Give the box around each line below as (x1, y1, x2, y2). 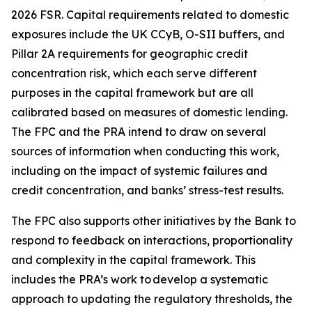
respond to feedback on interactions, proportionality (11, 233, 292, 247)
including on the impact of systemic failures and (11, 164, 267, 178)
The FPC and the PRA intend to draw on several (11, 125, 266, 139)
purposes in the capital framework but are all (11, 86, 253, 100)
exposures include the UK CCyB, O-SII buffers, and (11, 27, 285, 41)
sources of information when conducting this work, (11, 144, 279, 158)
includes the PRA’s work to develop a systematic (11, 272, 268, 286)
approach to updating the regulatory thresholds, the (11, 292, 292, 306)
